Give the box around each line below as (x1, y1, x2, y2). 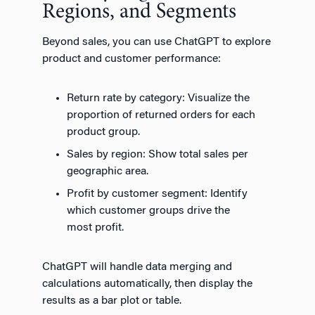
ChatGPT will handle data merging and (42, 261, 232, 273)
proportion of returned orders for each (67, 109, 255, 121)
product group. (67, 126, 140, 138)
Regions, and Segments (42, 1, 236, 23)
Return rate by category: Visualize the (67, 92, 250, 104)
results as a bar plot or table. (42, 295, 181, 307)
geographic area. (67, 165, 148, 177)
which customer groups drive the (67, 205, 230, 217)
